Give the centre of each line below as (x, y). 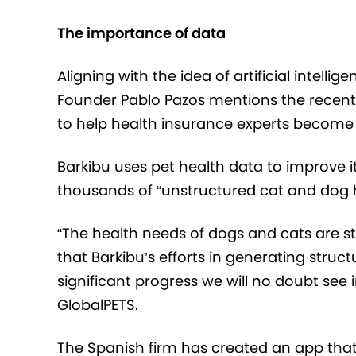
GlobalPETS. (98, 305)
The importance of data (141, 33)
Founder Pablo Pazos (133, 100)
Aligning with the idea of (145, 76)
